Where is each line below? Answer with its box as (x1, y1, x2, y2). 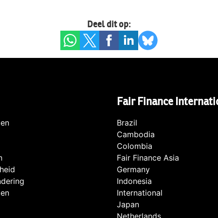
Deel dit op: (87, 19, 131, 30)
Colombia (117, 141, 152, 151)
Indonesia (117, 176, 152, 186)
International (117, 188, 163, 198)
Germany (117, 164, 150, 175)
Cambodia (117, 129, 155, 140)
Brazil (117, 118, 137, 128)
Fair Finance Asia (117, 153, 179, 163)
